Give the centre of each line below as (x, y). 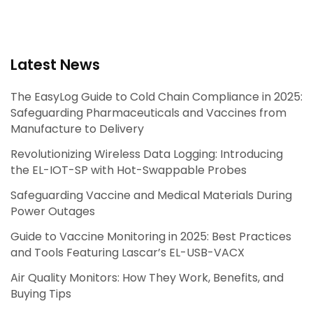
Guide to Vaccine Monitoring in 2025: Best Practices (151, 236)
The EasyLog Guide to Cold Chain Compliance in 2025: (156, 97)
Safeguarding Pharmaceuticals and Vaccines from (148, 113)
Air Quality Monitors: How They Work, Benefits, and (147, 277)
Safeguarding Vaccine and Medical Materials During (151, 195)
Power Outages (53, 211)
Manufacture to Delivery (77, 129)
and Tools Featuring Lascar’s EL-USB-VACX (128, 252)
